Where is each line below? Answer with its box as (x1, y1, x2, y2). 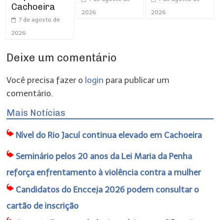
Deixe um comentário (6, 51, 117, 64)
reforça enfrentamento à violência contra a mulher (6, 167, 201, 177)
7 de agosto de (19, 16, 60, 23)
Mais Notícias (6, 107, 66, 118)
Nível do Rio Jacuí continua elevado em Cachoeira (16, 130, 202, 140)
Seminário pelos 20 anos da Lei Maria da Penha (16, 151, 192, 161)
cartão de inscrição (6, 200, 79, 211)
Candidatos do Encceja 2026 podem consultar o (16, 184, 199, 194)
